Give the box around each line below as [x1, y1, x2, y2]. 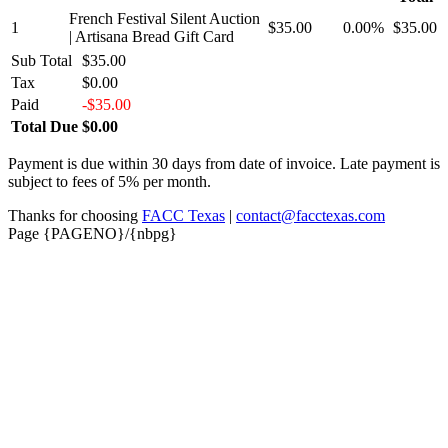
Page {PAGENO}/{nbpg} [8, 224, 177, 242]
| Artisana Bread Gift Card [69, 27, 234, 45]
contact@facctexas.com [236, 206, 385, 224]
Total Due [11, 117, 78, 135]
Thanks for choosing [8, 206, 142, 224]
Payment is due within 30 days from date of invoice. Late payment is [8, 154, 440, 172]
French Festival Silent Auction [69, 9, 260, 27]
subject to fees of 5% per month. [8, 172, 211, 190]
